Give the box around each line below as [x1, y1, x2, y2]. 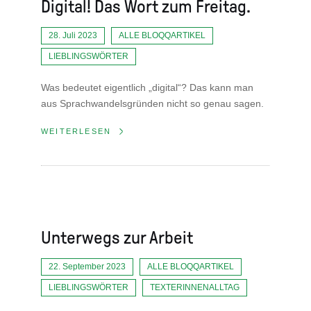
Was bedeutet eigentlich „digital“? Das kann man [41, 82, 253, 93]
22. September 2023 [49, 262, 126, 272]
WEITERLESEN [41, 127, 112, 136]
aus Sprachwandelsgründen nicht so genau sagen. [41, 98, 264, 109]
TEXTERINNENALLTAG [150, 283, 239, 293]
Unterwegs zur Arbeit [41, 228, 193, 248]
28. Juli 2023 [49, 31, 97, 40]
